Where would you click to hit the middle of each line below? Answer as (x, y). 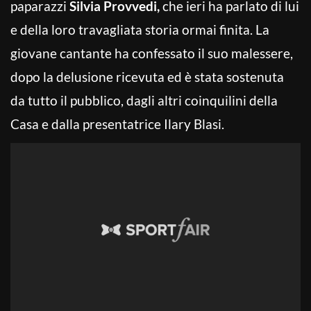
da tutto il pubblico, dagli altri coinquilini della (144, 100)
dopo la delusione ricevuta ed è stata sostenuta (147, 76)
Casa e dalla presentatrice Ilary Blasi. (117, 124)
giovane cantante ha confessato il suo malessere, (152, 53)
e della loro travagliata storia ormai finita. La (140, 29)
